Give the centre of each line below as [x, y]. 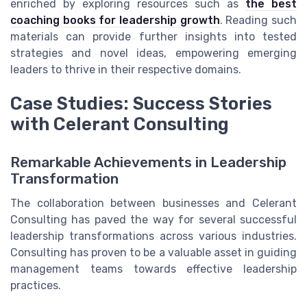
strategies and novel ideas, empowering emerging [153, 53]
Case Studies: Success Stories [141, 104]
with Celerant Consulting [120, 124]
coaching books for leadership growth [115, 20]
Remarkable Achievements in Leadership [148, 163]
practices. [36, 286]
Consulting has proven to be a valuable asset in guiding [153, 253]
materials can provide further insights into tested [153, 36]
